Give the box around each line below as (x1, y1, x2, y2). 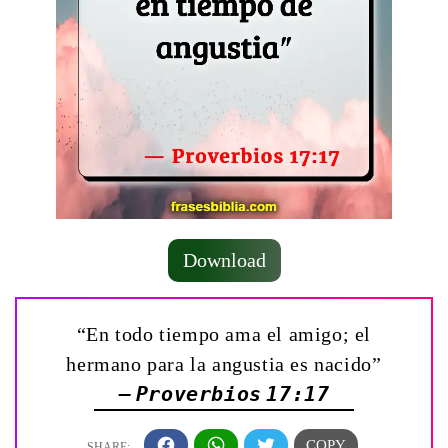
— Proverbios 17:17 (118, 381, 330, 406)
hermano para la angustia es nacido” (66, 352, 382, 375)
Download (182, 248, 266, 271)
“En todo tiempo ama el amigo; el (76, 322, 372, 345)
